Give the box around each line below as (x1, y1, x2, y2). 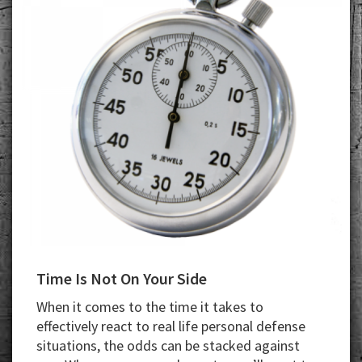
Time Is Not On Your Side (36, 267, 207, 288)
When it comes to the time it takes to (36, 297, 263, 316)
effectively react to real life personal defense (36, 316, 305, 335)
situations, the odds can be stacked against (36, 335, 300, 355)
